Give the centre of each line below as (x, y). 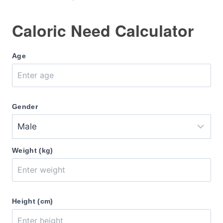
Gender (25, 107)
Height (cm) (33, 201)
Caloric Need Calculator (103, 30)
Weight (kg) (33, 150)
